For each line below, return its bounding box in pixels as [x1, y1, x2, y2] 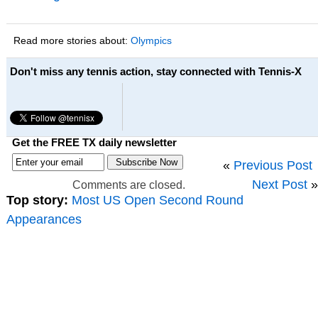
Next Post [252, 177, 307, 192]
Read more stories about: [13, 35, 131, 47]
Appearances [6, 212, 82, 227]
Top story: [6, 193, 68, 208]
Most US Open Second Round [71, 193, 243, 208]
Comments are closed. [72, 179, 186, 192]
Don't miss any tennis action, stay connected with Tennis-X [9, 65, 302, 78]
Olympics [130, 35, 172, 47]
